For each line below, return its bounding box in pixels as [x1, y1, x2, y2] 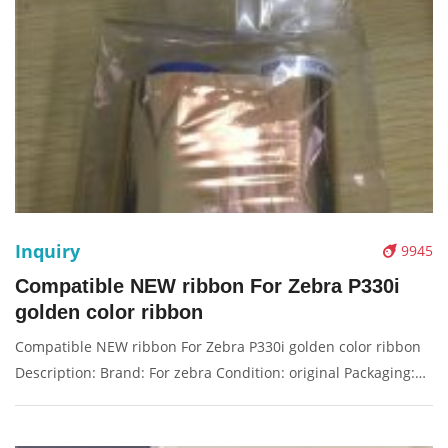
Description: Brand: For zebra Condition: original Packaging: [15, 363, 415, 382]
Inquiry [15, 239, 80, 263]
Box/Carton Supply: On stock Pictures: [15, 389, 267, 408]
